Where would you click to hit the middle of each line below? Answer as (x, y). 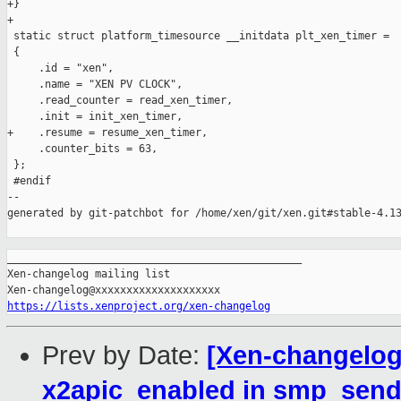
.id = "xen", (60, 68)
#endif (29, 181)
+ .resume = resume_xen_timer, (107, 133)
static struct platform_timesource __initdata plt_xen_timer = (198, 36)
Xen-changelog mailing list (89, 274)
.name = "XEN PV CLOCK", (95, 85)
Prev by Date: (124, 356)
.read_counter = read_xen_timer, (120, 101)
